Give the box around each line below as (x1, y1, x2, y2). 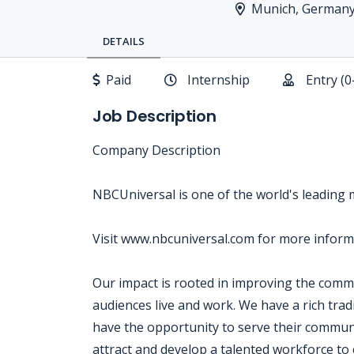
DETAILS (103, 34, 145, 48)
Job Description (92, 105, 217, 127)
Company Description (92, 141, 220, 159)
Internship (187, 71, 250, 88)
